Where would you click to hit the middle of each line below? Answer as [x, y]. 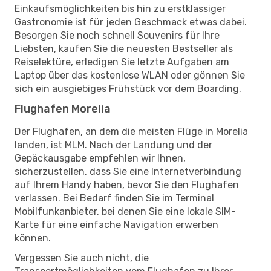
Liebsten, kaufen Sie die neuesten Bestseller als [124, 48]
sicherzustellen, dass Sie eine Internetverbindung [128, 171]
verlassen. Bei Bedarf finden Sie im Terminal [114, 198]
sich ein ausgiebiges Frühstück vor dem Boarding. [128, 88]
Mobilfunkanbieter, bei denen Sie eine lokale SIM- [125, 211]
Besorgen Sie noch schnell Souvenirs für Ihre [117, 35]
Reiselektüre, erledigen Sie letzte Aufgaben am [122, 62]
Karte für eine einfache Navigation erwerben [116, 224]
